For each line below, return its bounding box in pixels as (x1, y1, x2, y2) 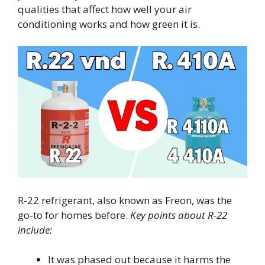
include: (18, 222, 52, 237)
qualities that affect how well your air (18, 2, 192, 16)
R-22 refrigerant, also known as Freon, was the (18, 193, 232, 207)
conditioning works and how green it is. (18, 17, 200, 31)
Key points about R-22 (130, 208, 227, 222)
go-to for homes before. (18, 208, 130, 222)
